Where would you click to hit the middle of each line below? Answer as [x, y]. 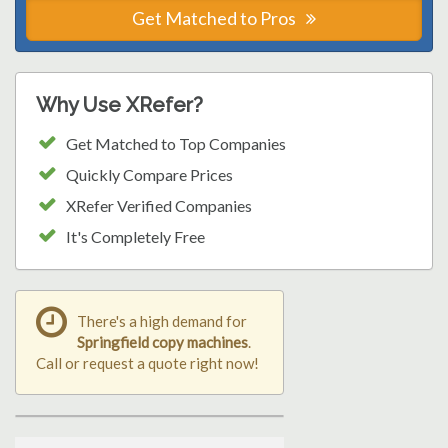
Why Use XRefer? [119, 104]
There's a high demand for [162, 320]
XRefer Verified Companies [159, 205]
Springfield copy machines [162, 341]
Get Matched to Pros [215, 17]
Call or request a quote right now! [147, 362]
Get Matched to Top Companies [176, 143]
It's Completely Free [135, 236]
